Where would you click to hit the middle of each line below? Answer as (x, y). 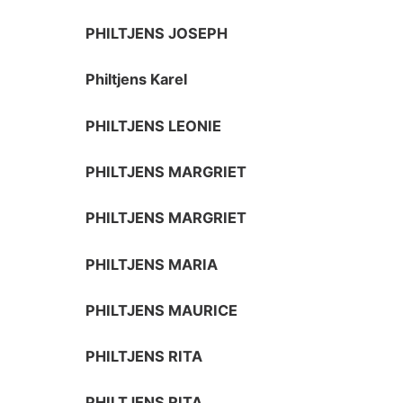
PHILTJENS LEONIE (154, 125)
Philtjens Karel (137, 80)
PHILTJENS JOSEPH (157, 34)
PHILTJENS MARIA (152, 264)
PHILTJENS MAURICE (162, 310)
